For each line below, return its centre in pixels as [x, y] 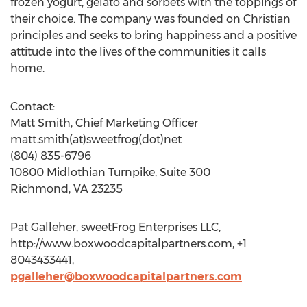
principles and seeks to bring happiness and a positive [153, 35]
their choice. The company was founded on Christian [150, 19]
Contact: [33, 107]
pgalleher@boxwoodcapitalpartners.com [126, 277]
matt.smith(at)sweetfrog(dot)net [96, 139]
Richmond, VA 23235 [66, 189]
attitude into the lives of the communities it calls [138, 52]
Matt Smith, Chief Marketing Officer [104, 123]
